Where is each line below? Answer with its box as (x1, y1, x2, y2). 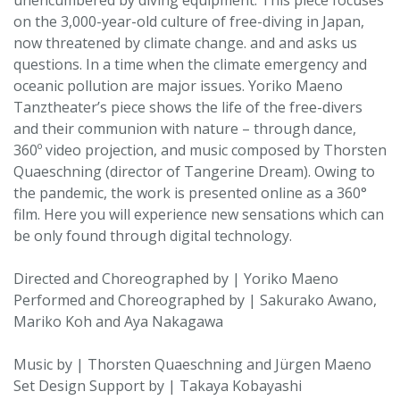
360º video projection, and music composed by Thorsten (13, 140, 387, 160)
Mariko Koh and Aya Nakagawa (13, 312, 223, 331)
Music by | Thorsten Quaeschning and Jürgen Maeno (13, 354, 371, 374)
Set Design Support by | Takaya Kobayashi (13, 376, 302, 396)
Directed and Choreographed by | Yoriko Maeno (13, 269, 338, 288)
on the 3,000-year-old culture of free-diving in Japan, (13, 12, 364, 31)
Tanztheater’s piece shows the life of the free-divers (13, 97, 362, 117)
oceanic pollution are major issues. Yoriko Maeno (13, 76, 343, 96)
